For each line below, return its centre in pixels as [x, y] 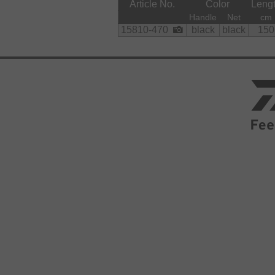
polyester [148, 34]
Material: [137, 10]
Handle [203, 17]
